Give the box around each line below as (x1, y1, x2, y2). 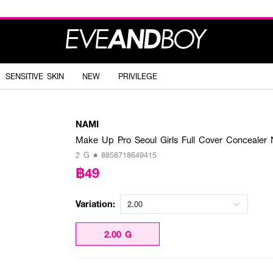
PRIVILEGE (118, 71, 157, 82)
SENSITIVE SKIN (5, 71, 64, 82)
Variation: (76, 197, 115, 210)
